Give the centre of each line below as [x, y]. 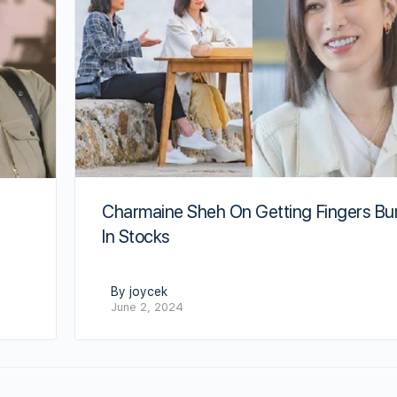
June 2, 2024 [147, 307]
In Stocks [136, 236]
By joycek [139, 291]
